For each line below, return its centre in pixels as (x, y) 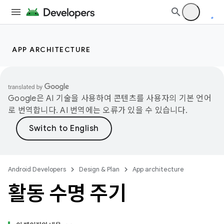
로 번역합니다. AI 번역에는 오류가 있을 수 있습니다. (98, 110)
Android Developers (37, 169)
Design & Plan (99, 169)
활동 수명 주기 (67, 193)
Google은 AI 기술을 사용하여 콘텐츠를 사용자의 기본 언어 (110, 98)
